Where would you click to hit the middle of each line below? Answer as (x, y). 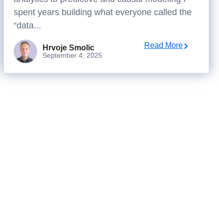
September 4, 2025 (72, 55)
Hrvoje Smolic (68, 48)
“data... (27, 25)
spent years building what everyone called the (102, 12)
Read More (163, 45)
